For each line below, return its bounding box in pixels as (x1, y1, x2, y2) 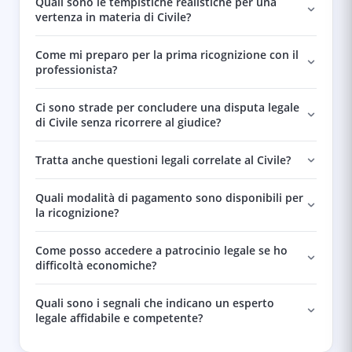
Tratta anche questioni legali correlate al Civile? (35, 152, 291, 167)
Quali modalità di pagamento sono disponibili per (35, 190, 303, 205)
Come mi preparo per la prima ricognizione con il (35, 47, 299, 62)
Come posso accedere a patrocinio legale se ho (35, 243, 288, 258)
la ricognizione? (35, 205, 119, 220)
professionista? (35, 62, 117, 77)
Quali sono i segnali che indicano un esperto (35, 295, 274, 310)
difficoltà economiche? (35, 258, 156, 273)
